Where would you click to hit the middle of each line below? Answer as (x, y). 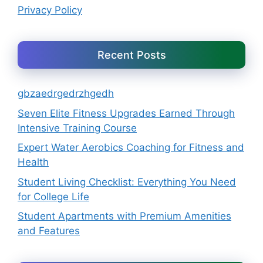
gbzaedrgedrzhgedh (66, 94)
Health (33, 162)
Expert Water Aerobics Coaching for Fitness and (131, 148)
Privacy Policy (50, 10)
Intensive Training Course (77, 128)
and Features (49, 231)
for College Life (53, 196)
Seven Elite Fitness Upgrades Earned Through (126, 113)
